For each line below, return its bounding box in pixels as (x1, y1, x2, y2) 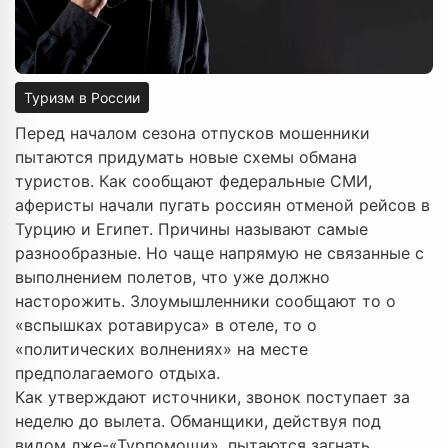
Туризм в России (24, 89, 140, 107)
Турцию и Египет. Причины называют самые (15, 219, 368, 240)
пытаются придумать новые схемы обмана (15, 147, 357, 168)
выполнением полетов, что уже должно (15, 267, 330, 288)
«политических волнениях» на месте (15, 339, 308, 360)
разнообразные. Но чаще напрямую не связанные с (15, 243, 424, 264)
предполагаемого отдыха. (15, 363, 220, 384)
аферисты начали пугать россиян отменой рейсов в (15, 195, 430, 216)
